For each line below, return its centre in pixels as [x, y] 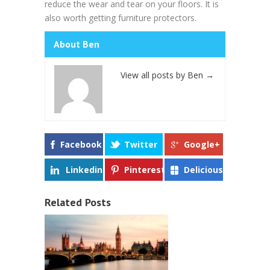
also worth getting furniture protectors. [121, 18]
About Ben [77, 44]
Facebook [81, 145]
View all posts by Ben [163, 75]
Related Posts [78, 202]
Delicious [203, 170]
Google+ [202, 145]
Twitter [141, 145]
